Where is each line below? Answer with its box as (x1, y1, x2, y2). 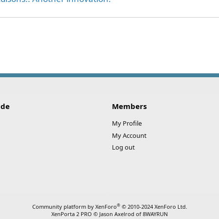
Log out (112, 143, 135, 152)
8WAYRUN (143, 210, 168, 218)
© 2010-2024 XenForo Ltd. (121, 203, 187, 210)
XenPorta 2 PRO (51, 210, 92, 218)
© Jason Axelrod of (92, 210, 143, 218)
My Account (112, 131, 147, 140)
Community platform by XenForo (32, 203, 117, 210)
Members (112, 101, 147, 111)
